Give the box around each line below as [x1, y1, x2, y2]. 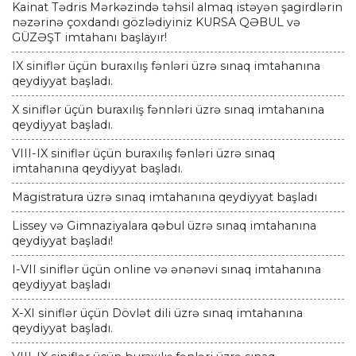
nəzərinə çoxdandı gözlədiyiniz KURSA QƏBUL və [12, 15, 300, 30]
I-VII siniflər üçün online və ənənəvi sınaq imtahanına [12, 262, 321, 277]
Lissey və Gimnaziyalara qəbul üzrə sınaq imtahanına [12, 219, 316, 234]
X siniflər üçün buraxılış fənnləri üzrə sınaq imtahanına [12, 103, 324, 118]
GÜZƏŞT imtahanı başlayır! [12, 30, 167, 45]
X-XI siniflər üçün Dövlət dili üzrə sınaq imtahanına [12, 306, 303, 321]
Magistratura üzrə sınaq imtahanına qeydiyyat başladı [12, 190, 317, 205]
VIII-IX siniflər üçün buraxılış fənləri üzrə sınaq [12, 146, 275, 161]
